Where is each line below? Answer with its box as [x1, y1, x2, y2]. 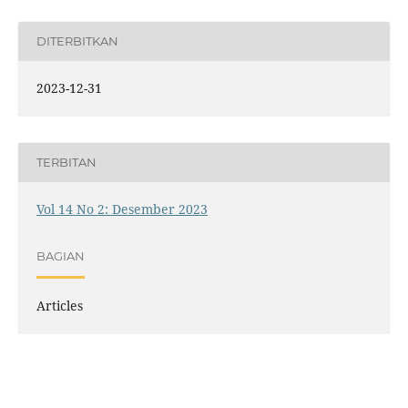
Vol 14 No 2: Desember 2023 [36, 199, 208, 218]
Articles [36, 296, 83, 314]
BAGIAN [36, 249, 85, 264]
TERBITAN [36, 155, 97, 170]
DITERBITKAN [36, 34, 118, 49]
